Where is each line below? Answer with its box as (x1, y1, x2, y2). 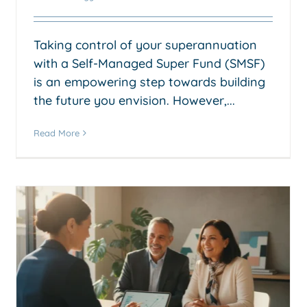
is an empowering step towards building (34, 73, 265, 90)
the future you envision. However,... (34, 92, 235, 108)
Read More (34, 127, 79, 138)
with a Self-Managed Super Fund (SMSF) (34, 55, 265, 71)
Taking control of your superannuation (34, 36, 257, 53)
